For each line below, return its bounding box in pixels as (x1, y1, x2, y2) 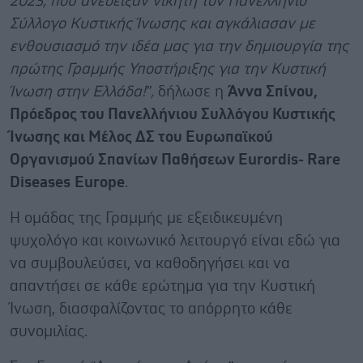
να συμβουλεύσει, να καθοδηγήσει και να (10, 255, 290, 271)
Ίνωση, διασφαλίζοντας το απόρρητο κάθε (10, 301, 293, 317)
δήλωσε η (158, 83, 228, 100)
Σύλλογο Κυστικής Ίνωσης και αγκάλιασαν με (10, 15, 315, 32)
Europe (75, 174, 125, 190)
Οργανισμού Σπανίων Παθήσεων (10, 152, 238, 168)
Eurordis (238, 152, 298, 168)
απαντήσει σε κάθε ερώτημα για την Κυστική (10, 278, 315, 294)
